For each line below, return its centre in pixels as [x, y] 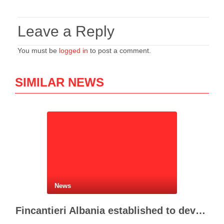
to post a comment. [119, 50]
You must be [38, 50]
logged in [73, 50]
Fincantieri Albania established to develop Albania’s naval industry [200, 210]
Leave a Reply [66, 31]
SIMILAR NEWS [59, 82]
